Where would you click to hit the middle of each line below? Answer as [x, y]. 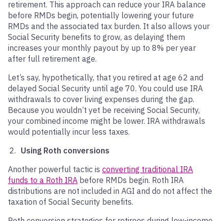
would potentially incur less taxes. [69, 132]
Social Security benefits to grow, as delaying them [96, 37]
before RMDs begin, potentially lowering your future [101, 15]
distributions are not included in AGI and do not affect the [110, 191]
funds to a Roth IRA [43, 180]
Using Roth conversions [65, 150]
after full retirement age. [52, 59]
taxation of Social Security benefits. [71, 202]
